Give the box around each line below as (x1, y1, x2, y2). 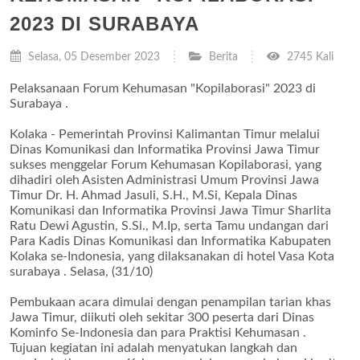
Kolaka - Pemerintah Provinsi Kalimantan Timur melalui (10, 128, 320, 141)
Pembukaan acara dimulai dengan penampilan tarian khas (10, 296, 331, 309)
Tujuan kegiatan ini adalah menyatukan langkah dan (10, 342, 297, 354)
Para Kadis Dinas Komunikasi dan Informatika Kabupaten (10, 235, 331, 247)
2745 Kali (284, 51, 333, 63)
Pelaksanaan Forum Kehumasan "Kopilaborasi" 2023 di (10, 82, 316, 95)
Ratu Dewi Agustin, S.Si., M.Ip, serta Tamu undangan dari (10, 219, 329, 232)
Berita (209, 51, 238, 63)
